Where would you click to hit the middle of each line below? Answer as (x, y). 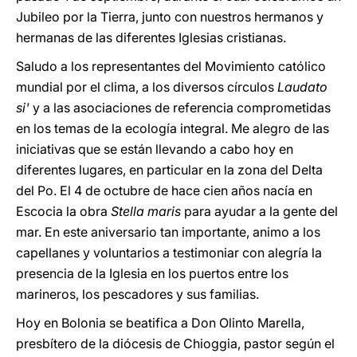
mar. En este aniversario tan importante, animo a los (168, 232)
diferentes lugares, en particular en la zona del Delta (169, 170)
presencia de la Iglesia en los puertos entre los (152, 273)
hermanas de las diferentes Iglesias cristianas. (151, 37)
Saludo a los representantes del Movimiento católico (171, 66)
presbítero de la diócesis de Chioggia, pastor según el (175, 343)
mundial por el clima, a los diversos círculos (147, 87)
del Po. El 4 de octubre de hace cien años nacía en (164, 190)
